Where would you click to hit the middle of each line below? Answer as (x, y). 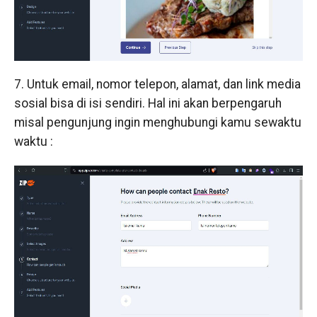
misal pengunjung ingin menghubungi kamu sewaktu (157, 122)
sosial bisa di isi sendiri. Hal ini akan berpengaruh (148, 103)
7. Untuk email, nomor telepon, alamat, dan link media (157, 84)
